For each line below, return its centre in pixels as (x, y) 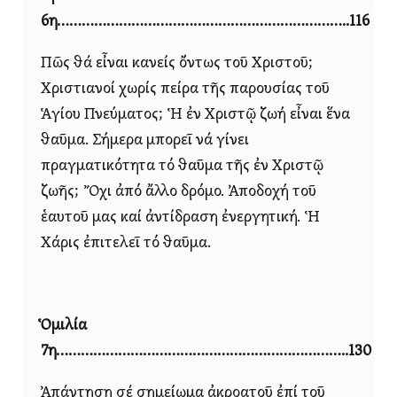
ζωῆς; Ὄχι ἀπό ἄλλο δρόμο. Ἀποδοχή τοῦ (179, 192)
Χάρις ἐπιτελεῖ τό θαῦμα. (126, 244)
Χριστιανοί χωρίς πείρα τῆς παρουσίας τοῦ (185, 90)
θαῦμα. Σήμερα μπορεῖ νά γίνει (145, 141)
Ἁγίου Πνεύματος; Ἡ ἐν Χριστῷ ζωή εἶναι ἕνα (195, 115)
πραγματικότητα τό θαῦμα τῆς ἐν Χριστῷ (182, 167)
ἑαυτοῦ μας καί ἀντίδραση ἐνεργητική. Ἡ (180, 218)
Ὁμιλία (64, 326)
